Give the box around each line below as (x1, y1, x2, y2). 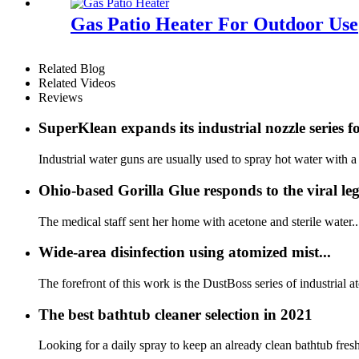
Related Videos (38, 75, 115, 90)
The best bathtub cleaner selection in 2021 (38, 305, 313, 323)
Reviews (38, 90, 83, 104)
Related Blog (38, 61, 105, 75)
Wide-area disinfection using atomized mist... (38, 244, 331, 261)
